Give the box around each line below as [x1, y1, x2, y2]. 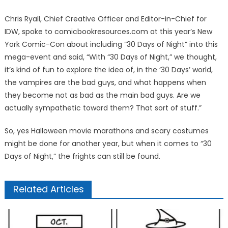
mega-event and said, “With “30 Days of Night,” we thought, [4, 52, 217, 62]
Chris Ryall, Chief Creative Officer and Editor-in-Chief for [4, 14, 207, 24]
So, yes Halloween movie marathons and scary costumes [4, 126, 209, 136]
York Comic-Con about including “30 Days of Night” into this [4, 39, 218, 49]
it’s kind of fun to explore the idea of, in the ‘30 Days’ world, [4, 65, 213, 75]
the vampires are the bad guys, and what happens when [4, 77, 206, 88]
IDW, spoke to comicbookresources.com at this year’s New [4, 26, 212, 37]
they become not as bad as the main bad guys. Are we [4, 90, 201, 100]
